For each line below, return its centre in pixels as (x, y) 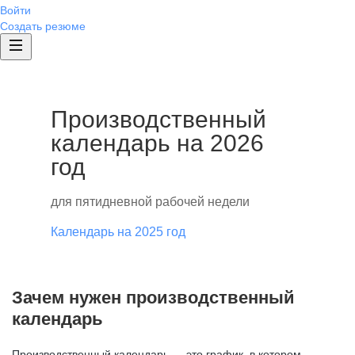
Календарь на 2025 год (118, 232)
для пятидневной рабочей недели (150, 202)
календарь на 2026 (157, 143)
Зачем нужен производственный (153, 298)
